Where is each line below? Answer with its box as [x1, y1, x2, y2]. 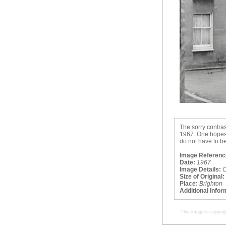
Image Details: [179, 166, 221, 173]
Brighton [199, 180, 222, 187]
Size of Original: [179, 173, 224, 180]
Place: [179, 180, 198, 187]
